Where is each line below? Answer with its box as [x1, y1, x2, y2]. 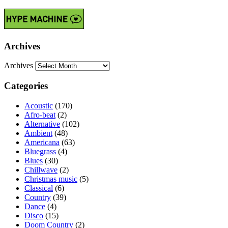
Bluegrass [24, 147, 56, 156]
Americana [24, 137, 60, 147]
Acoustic [24, 101, 53, 110]
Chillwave [24, 165, 58, 174]
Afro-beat [24, 110, 55, 119]
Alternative [24, 119, 60, 128]
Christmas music [24, 174, 77, 183]
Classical [24, 183, 53, 192]
